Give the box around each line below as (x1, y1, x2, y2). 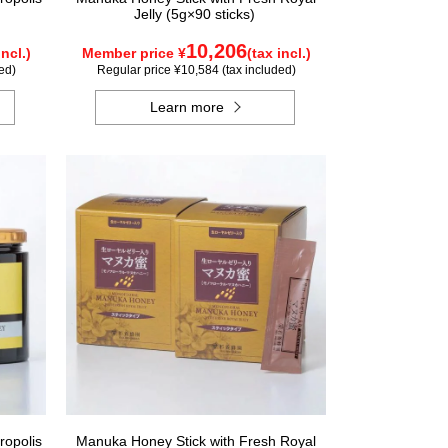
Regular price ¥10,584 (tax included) (96, 63, 296, 77)
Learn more (150, 99, 225, 115)
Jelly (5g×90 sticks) (133, 6, 259, 22)
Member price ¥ (81, 45, 186, 61)
